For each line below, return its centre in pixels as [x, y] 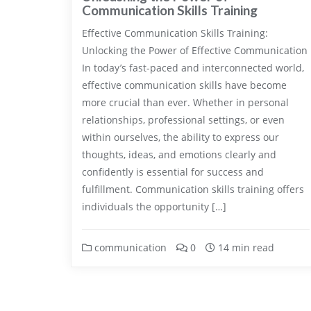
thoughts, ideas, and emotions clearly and [179, 154]
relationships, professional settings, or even [183, 120]
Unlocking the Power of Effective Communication [195, 50]
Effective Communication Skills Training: [175, 33]
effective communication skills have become [184, 85]
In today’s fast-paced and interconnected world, [193, 68]
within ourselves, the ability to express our [180, 137]
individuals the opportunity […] [154, 207]
